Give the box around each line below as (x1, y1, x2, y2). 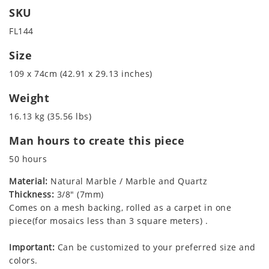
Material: (9, 175, 48, 187)
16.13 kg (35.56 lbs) (9, 110, 91, 122)
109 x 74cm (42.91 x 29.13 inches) (9, 68, 153, 80)
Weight (9, 91, 49, 106)
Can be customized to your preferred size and (55, 241, 256, 253)
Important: (9, 241, 55, 253)
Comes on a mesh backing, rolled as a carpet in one (9, 202, 231, 214)
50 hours (9, 153, 47, 165)
